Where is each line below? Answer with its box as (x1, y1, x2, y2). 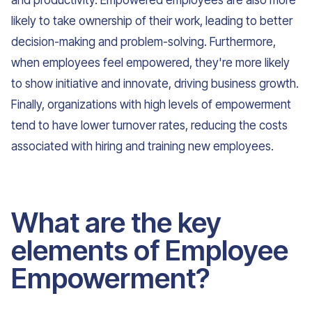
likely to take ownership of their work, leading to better (11, 14, 292, 28)
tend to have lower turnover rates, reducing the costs (11, 118, 288, 132)
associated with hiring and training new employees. (11, 139, 274, 153)
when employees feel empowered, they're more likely (11, 56, 290, 70)
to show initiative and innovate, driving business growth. (11, 77, 299, 91)
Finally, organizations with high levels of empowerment (11, 97, 291, 111)
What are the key (11, 205, 221, 240)
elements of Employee (11, 233, 288, 267)
